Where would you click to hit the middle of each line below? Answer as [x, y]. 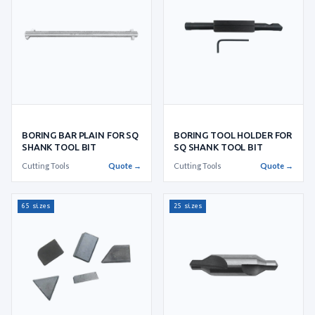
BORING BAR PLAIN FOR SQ [80, 135]
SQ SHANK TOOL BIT [218, 147]
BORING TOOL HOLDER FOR [233, 135]
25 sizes [188, 206]
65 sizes [36, 206]
